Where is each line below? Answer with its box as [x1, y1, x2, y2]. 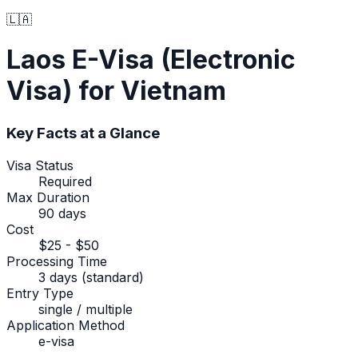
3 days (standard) [38, 268, 144, 285]
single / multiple [38, 300, 133, 317]
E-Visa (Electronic [72, 44, 296, 76]
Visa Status [6, 157, 74, 173]
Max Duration [6, 189, 89, 205]
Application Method [6, 316, 125, 333]
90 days [38, 205, 86, 221]
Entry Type [6, 284, 74, 301]
